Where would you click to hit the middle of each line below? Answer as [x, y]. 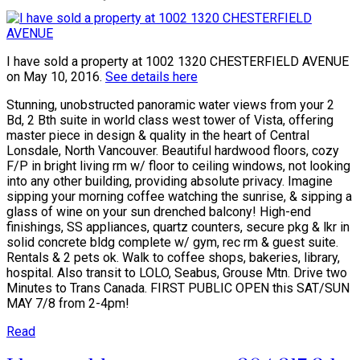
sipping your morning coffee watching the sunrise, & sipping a [179, 197]
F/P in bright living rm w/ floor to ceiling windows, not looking [178, 166]
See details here [151, 77]
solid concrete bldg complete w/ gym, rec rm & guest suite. [172, 243]
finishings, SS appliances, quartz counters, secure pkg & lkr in [178, 227]
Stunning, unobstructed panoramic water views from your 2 [170, 105]
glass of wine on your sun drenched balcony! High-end [159, 212]
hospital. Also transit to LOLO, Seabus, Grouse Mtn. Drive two [177, 273]
